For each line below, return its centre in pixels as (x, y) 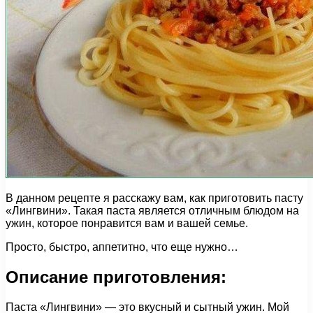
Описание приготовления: (116, 277)
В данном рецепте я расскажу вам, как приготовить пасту (154, 198)
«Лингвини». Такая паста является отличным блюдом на (152, 210)
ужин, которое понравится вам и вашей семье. (127, 223)
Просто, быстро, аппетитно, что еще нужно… (122, 247)
